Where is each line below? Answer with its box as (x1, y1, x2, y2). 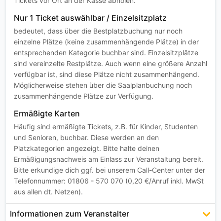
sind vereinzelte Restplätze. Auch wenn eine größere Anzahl (14, 59, 207, 68)
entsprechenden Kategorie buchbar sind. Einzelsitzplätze (14, 48, 198, 57)
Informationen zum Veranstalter (10, 209, 129, 219)
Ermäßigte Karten (14, 109, 80, 119)
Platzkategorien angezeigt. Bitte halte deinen (14, 144, 159, 153)
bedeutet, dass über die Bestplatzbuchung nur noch (14, 27, 183, 36)
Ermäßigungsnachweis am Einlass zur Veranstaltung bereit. (14, 155, 203, 164)
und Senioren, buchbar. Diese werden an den (14, 133, 159, 142)
